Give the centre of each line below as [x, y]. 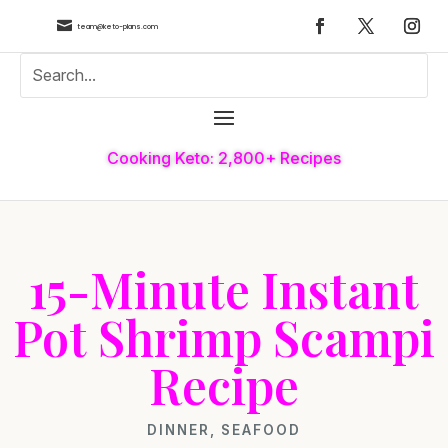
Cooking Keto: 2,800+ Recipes [224, 157]
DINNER [178, 429]
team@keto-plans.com [117, 26]
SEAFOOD [261, 429]
